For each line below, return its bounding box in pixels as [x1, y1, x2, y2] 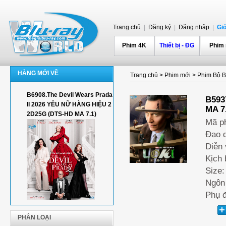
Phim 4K [122, 42, 146, 49]
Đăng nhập [177, 24, 209, 31]
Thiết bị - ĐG [159, 42, 195, 49]
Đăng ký [147, 24, 171, 31]
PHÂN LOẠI [18, 214, 51, 221]
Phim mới [164, 72, 191, 79]
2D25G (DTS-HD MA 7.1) [27, 110, 96, 118]
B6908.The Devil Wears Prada [27, 91, 112, 98]
